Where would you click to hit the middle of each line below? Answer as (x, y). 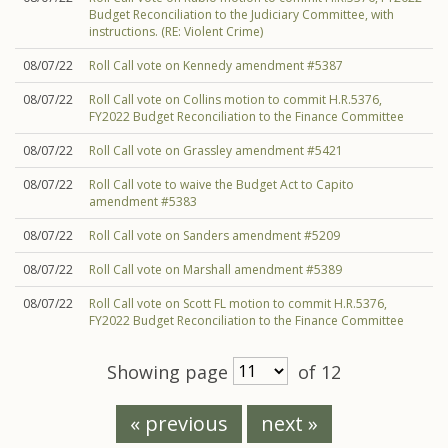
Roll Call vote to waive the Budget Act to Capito (221, 184)
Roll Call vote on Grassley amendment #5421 (216, 150)
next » (289, 423)
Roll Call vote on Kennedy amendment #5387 (216, 65)
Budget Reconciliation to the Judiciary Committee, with (241, 14)
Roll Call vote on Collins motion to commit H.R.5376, (235, 99)
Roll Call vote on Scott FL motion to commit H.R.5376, (238, 303)
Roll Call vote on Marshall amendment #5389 (215, 269)
